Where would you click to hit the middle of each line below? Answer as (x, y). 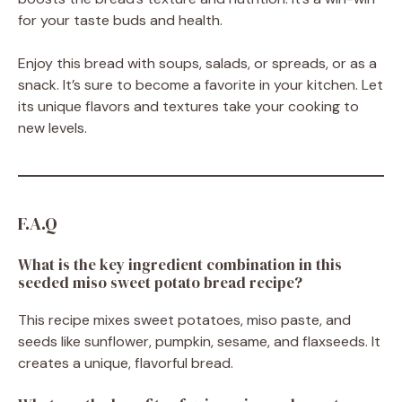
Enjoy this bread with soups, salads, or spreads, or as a (197, 63)
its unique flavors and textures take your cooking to (188, 106)
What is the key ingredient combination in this (180, 264)
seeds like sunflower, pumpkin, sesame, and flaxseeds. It (199, 341)
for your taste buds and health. (120, 20)
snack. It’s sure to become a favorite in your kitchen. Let (201, 84)
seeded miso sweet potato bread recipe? (160, 282)
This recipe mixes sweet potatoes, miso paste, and (184, 319)
